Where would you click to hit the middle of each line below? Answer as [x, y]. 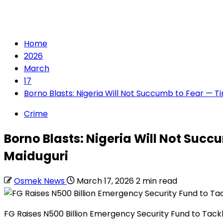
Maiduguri [36, 156]
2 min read [157, 181]
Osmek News [40, 181]
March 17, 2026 [105, 181]
